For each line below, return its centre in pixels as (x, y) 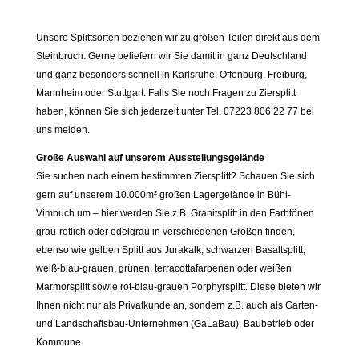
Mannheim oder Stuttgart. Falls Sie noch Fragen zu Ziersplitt (165, 93)
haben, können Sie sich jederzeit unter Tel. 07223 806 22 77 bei (175, 112)
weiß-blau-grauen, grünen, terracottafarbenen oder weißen (163, 269)
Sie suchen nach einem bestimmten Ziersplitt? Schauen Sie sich (175, 177)
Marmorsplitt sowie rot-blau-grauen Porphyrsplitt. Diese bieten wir (178, 287)
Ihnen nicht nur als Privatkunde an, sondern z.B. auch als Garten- (177, 306)
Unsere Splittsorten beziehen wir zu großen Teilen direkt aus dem (177, 38)
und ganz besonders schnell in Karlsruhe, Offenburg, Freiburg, (171, 75)
